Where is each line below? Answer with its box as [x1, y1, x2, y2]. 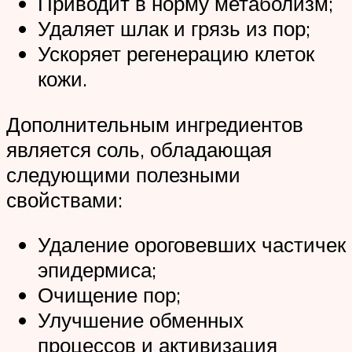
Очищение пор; [38, 282, 181, 308]
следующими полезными [6, 161, 240, 187]
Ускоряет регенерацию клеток [38, 41, 314, 67]
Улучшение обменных [38, 307, 244, 333]
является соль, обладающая [6, 136, 272, 162]
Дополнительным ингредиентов [6, 111, 303, 137]
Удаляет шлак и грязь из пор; [38, 16, 310, 42]
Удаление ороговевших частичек [38, 232, 346, 258]
